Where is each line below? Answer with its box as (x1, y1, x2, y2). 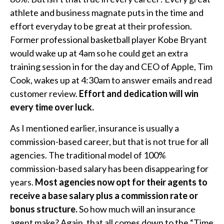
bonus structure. (10, 203, 77, 214)
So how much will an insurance (77, 203, 195, 214)
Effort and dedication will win (79, 88, 198, 99)
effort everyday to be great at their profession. (10, 20, 192, 31)
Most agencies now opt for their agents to (35, 176, 207, 187)
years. (10, 176, 35, 187)
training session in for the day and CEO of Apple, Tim (10, 61, 212, 72)
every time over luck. (10, 101, 94, 112)
